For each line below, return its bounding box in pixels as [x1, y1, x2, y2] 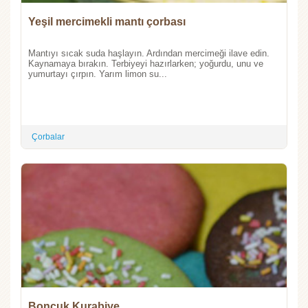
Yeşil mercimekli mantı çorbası [28, 16, 186, 28]
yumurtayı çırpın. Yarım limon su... [28, 69, 167, 80]
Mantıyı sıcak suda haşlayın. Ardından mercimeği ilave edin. [28, 48, 269, 59]
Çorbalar [32, 132, 65, 142]
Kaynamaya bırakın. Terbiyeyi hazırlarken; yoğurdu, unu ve [28, 58, 263, 69]
